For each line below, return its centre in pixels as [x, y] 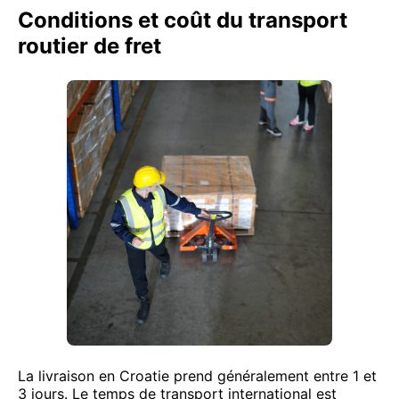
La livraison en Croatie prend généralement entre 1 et [197, 376]
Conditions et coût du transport [183, 20]
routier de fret [90, 46]
